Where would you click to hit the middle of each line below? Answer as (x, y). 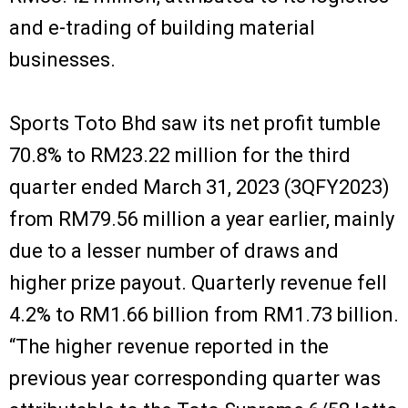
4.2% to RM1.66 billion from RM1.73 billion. (204, 314)
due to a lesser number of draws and (174, 250)
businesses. (62, 59)
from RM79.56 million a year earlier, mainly (202, 219)
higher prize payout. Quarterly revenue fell (198, 282)
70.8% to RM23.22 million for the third (180, 155)
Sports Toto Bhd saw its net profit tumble (195, 123)
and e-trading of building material (162, 27)
